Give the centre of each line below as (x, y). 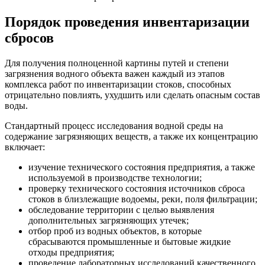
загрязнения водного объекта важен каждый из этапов (115, 73)
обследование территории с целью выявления (121, 209)
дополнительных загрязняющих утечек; (109, 220)
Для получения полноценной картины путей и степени (117, 63)
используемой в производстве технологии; (115, 177)
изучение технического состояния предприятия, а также (142, 167)
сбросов (29, 38)
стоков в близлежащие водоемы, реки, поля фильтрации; (143, 199)
